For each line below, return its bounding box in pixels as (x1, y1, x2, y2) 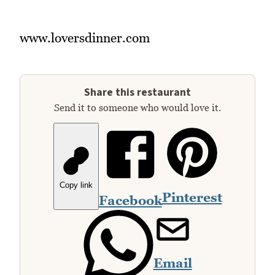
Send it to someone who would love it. (54, 101, 221, 113)
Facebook (98, 192, 162, 208)
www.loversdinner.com (20, 30, 150, 46)
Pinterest (161, 189, 222, 205)
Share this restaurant (84, 84, 191, 100)
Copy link (59, 180, 93, 190)
